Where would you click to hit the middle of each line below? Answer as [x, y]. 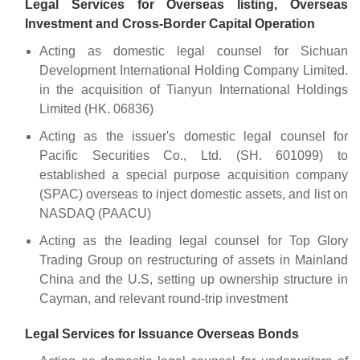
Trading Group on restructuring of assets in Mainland [194, 260]
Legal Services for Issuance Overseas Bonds [162, 334]
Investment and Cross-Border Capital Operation [170, 24]
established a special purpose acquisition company [194, 175]
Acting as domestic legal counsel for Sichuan [194, 51]
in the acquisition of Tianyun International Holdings [194, 90]
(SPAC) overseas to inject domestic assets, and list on [194, 194]
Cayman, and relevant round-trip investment [164, 299]
